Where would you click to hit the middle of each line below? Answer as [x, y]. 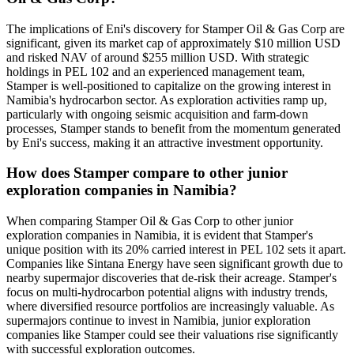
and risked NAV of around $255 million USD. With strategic [158, 57]
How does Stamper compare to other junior [147, 173]
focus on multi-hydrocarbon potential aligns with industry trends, [167, 292]
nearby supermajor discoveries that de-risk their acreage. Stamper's [171, 278]
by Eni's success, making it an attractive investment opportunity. [165, 142]
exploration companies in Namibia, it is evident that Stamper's [160, 235]
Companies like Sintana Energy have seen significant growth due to [175, 264]
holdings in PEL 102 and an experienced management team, [156, 71]
